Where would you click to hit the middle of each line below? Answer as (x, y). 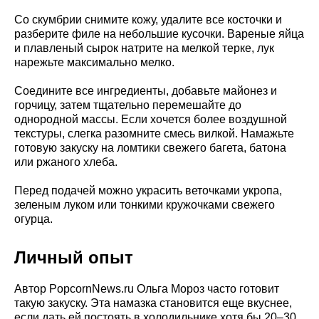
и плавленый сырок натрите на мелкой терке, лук (144, 48)
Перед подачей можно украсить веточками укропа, (148, 191)
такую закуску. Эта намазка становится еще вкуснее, (153, 303)
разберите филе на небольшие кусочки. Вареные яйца (159, 34)
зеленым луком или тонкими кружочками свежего (145, 205)
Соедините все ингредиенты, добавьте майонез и (146, 91)
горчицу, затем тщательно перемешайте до (128, 105)
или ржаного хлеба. (66, 162)
